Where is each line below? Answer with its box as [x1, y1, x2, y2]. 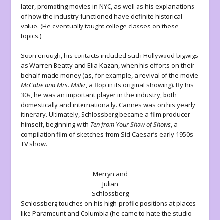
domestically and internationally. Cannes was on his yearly [21, 100, 196, 110]
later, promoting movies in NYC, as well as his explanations [21, 1, 195, 11]
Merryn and [92, 169, 128, 179]
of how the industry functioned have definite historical [21, 11, 183, 21]
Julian [102, 179, 118, 189]
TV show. [21, 139, 49, 149]
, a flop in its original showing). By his [86, 81, 194, 90]
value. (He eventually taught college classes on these [21, 21, 179, 30]
